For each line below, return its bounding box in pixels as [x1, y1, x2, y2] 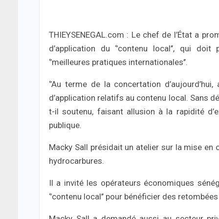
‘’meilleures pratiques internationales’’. [49, 57, 188, 67]
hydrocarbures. [49, 155, 104, 166]
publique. [49, 120, 82, 130]
